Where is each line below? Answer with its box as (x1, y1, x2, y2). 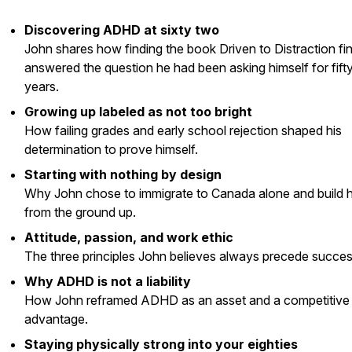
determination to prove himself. (24, 141, 198, 157)
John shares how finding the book (24, 41, 219, 57)
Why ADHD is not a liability (24, 273, 191, 289)
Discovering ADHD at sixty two (24, 22, 219, 38)
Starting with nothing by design (24, 167, 222, 182)
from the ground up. (24, 204, 136, 220)
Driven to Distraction (219, 41, 335, 57)
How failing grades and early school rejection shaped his (24, 123, 342, 138)
